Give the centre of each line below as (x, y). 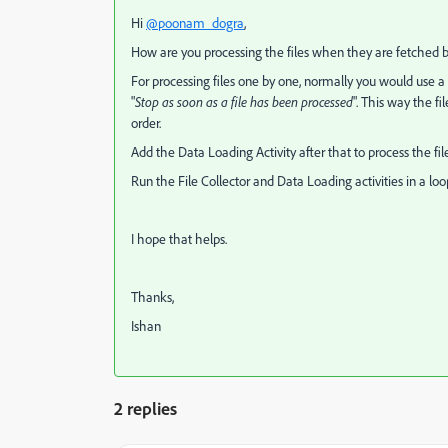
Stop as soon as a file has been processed (244, 101)
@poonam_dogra (195, 22)
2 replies (145, 408)
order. (146, 122)
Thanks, (152, 296)
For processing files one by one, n (221, 80)
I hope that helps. (179, 238)
